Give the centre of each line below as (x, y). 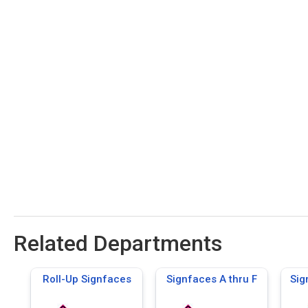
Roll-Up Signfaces (87, 279)
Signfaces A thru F (212, 279)
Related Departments (118, 243)
